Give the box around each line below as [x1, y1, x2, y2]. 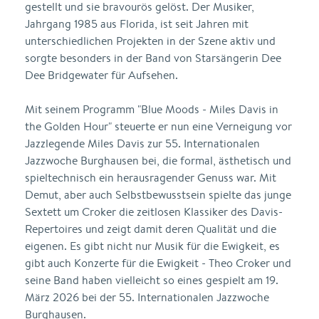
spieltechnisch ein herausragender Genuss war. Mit [25, 170, 276, 185]
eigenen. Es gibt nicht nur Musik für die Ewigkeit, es [25, 239, 280, 253]
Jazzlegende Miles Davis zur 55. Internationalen [25, 136, 260, 151]
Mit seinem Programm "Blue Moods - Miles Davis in [25, 102, 278, 117]
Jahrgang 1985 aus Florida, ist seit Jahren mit [25, 16, 249, 31]
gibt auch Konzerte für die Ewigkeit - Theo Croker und [25, 256, 291, 271]
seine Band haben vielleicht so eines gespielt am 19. [25, 273, 278, 288]
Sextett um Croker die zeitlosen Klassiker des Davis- [25, 204, 283, 219]
